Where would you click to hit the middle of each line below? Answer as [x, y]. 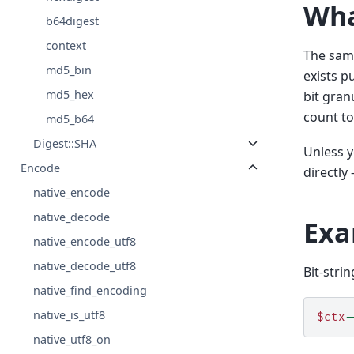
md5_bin [69, 70]
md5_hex [70, 95]
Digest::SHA [65, 144]
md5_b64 [70, 119]
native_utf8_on [72, 340]
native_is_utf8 [70, 315]
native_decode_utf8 [85, 266]
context [66, 46]
